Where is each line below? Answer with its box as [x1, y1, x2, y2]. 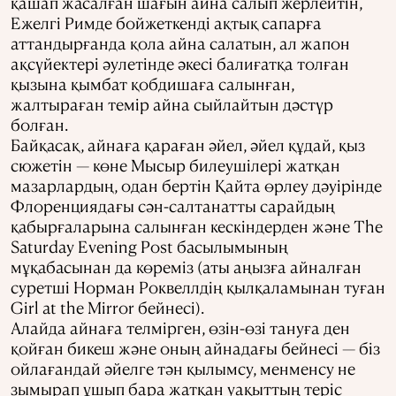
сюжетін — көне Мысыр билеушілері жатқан [11, 154, 340, 175]
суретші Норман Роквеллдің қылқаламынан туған [11, 276, 385, 297]
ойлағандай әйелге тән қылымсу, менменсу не [11, 357, 355, 378]
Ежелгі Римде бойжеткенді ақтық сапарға [11, 11, 322, 33]
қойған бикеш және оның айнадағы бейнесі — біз [11, 337, 380, 358]
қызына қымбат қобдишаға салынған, [11, 72, 294, 94]
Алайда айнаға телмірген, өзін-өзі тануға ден [11, 316, 350, 338]
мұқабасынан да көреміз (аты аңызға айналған [11, 255, 362, 277]
